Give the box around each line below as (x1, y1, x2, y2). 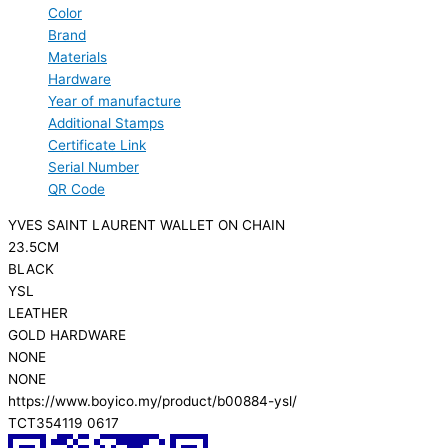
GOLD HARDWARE (8, 327, 126, 344)
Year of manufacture (48, 93, 181, 110)
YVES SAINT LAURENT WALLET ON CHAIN (8, 217, 285, 234)
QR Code (48, 181, 105, 198)
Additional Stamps (48, 115, 164, 132)
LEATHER (8, 305, 68, 322)
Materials (48, 49, 107, 66)
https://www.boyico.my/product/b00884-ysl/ (8, 393, 297, 410)
